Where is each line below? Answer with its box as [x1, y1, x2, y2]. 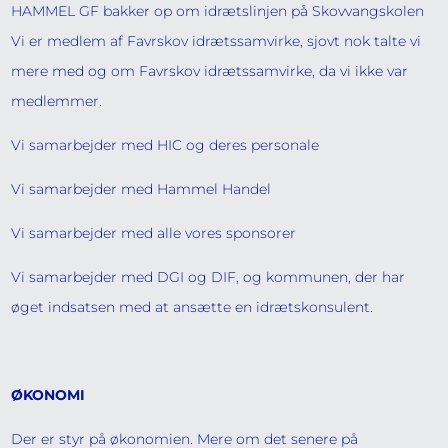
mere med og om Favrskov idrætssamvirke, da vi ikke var [11, 62, 409, 80]
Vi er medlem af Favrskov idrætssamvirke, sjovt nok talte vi [11, 32, 422, 50]
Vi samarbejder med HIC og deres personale [11, 136, 320, 154]
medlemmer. [11, 92, 103, 110]
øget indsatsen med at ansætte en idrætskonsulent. [11, 298, 374, 316]
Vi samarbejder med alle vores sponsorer [11, 224, 297, 242]
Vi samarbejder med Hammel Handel [11, 180, 272, 198]
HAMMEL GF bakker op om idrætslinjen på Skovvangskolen [11, 2, 425, 20]
